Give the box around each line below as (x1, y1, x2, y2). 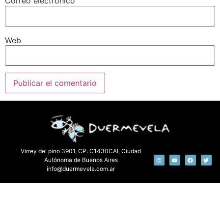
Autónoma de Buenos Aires (44, 156, 118, 164)
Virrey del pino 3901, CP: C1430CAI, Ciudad (21, 147, 141, 155)
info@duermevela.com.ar (47, 165, 115, 172)
